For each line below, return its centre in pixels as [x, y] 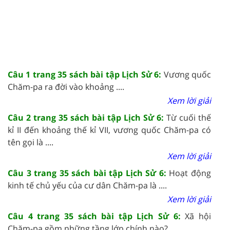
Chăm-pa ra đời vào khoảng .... [66, 87]
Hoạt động [190, 173]
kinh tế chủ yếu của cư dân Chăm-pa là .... [87, 185]
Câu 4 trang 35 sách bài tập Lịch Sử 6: [97, 216]
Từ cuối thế [189, 117]
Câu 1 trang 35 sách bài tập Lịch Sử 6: [86, 74]
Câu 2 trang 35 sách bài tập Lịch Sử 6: [87, 117]
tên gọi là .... [31, 142]
